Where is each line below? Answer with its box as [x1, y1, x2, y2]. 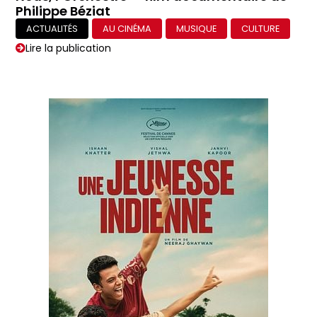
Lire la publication [25, 40, 112, 55]
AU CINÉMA [103, 22, 152, 35]
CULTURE [241, 22, 280, 35]
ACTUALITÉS [26, 22, 79, 35]
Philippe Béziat [16, 1, 111, 20]
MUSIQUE [176, 22, 217, 35]
